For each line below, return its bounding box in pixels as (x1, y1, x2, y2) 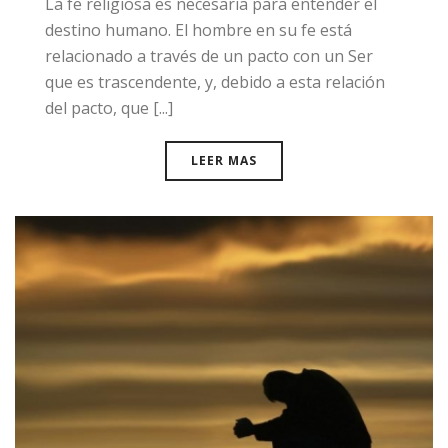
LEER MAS (191, 152, 257, 170)
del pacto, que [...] (45, 97, 173, 120)
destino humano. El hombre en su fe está (45, 19, 352, 42)
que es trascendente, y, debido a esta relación (45, 71, 385, 94)
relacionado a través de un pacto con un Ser (45, 45, 373, 68)
